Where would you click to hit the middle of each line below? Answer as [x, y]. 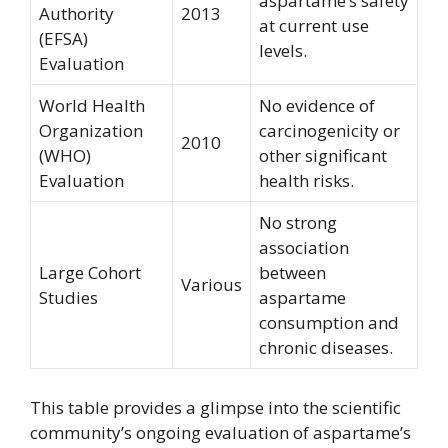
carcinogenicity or [329, 130]
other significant [323, 155]
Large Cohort [90, 272]
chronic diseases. [326, 347]
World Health [92, 105]
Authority [76, 13]
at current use [314, 25]
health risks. [306, 180]
